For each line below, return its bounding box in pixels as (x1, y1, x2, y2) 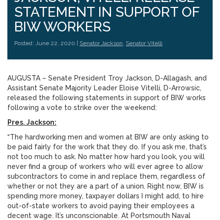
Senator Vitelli (126, 40, 163, 47)
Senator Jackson (80, 40, 123, 47)
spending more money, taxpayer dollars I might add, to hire (7, 192, 204, 200)
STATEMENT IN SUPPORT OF (14, 4, 199, 20)
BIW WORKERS (14, 19, 110, 35)
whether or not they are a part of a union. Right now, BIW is (7, 182, 204, 190)
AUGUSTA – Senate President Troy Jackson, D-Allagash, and (7, 74, 207, 82)
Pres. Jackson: (7, 118, 56, 126)
